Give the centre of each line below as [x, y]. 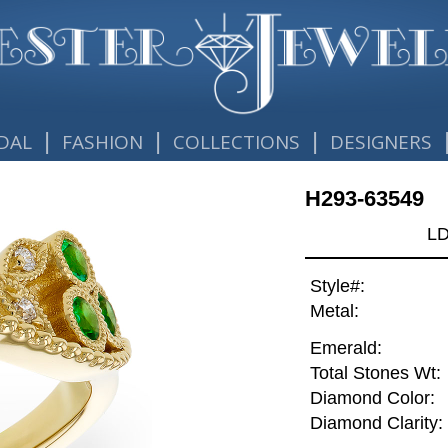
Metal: [334, 311]
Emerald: [345, 348]
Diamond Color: [372, 398]
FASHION [102, 142]
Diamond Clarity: [376, 423]
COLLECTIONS [237, 142]
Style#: [337, 286]
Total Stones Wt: [375, 373]
